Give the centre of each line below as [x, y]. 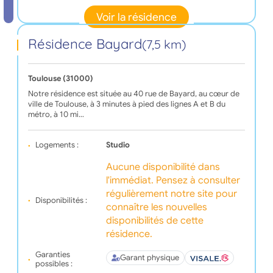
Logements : [57, 145]
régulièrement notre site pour [171, 194]
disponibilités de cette [154, 221]
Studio [118, 145]
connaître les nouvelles [156, 207]
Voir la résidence [136, 17]
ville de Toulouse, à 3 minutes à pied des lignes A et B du [126, 105]
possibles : [54, 264]
